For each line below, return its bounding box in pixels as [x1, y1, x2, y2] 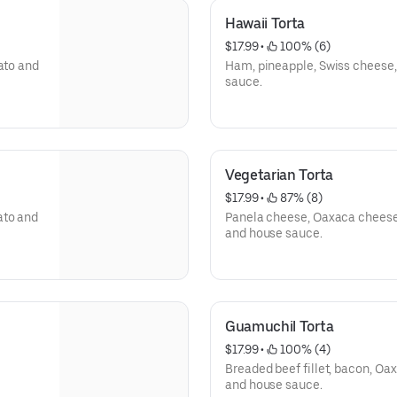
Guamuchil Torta [225, 318, 334, 335]
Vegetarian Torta [225, 167, 333, 183]
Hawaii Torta [225, 15, 306, 32]
